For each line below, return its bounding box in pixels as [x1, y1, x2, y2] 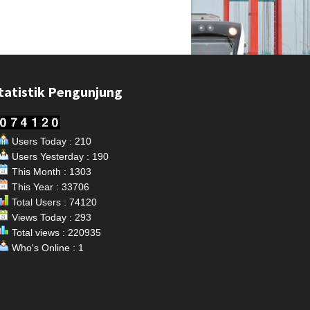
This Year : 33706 [9, 181, 90, 192]
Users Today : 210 [9, 136, 92, 147]
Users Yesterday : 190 [9, 151, 109, 162]
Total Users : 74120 [9, 197, 98, 208]
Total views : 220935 [9, 227, 102, 238]
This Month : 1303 [9, 166, 92, 177]
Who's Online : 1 [9, 242, 84, 253]
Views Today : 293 [9, 212, 92, 223]
